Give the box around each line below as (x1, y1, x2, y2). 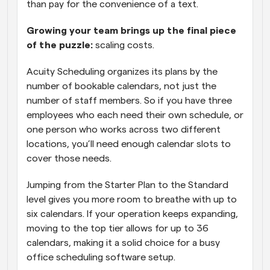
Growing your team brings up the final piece (27, 25, 236, 36)
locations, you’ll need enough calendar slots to (27, 139, 231, 149)
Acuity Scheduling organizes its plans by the (27, 66, 218, 77)
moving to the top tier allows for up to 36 (27, 223, 209, 233)
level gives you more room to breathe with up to (27, 194, 237, 204)
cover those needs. (27, 153, 114, 163)
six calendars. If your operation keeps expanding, (27, 209, 238, 219)
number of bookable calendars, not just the (27, 81, 216, 91)
